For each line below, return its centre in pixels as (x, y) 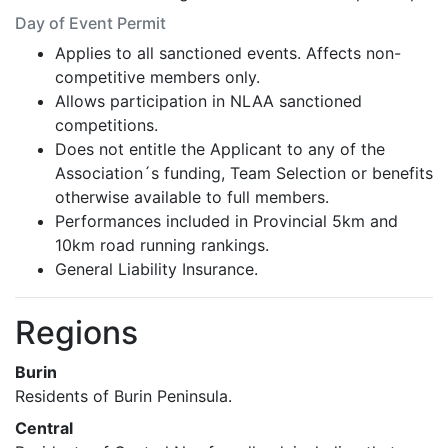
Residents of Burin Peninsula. (123, 396)
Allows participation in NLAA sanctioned (208, 101)
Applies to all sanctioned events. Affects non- (228, 53)
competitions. (106, 125)
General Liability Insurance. (156, 269)
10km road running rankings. (162, 245)
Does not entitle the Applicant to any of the (220, 149)
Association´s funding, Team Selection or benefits (244, 173)
